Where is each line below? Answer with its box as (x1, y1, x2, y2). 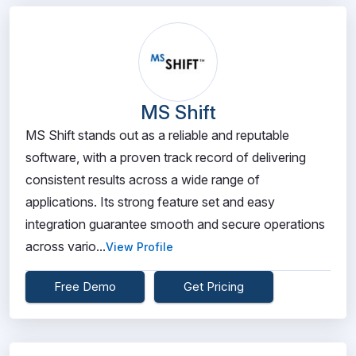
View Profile (106, 240, 173, 253)
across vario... (25, 238, 106, 254)
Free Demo (54, 279, 116, 294)
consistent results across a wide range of (25, 172, 260, 188)
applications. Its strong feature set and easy (25, 194, 275, 210)
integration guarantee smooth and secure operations (25, 216, 325, 232)
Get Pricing (184, 279, 244, 294)
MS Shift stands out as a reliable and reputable (25, 127, 289, 143)
